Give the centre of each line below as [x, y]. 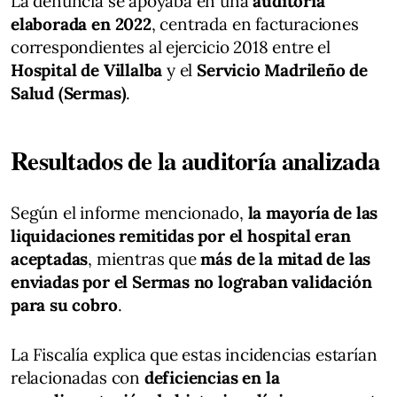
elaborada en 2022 [81, 23]
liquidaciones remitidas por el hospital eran [181, 235]
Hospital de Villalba [87, 70]
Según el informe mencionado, [129, 212]
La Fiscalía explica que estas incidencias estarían [194, 354]
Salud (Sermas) [69, 93]
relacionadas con [78, 377]
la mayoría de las [313, 212]
